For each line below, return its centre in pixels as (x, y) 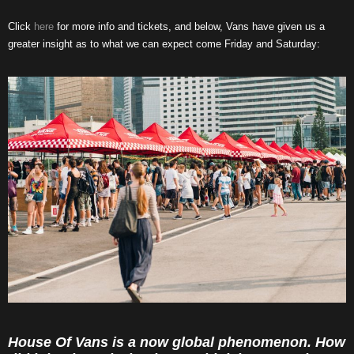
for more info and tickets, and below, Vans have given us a (189, 26)
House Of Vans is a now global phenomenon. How (177, 342)
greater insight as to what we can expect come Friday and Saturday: (164, 44)
